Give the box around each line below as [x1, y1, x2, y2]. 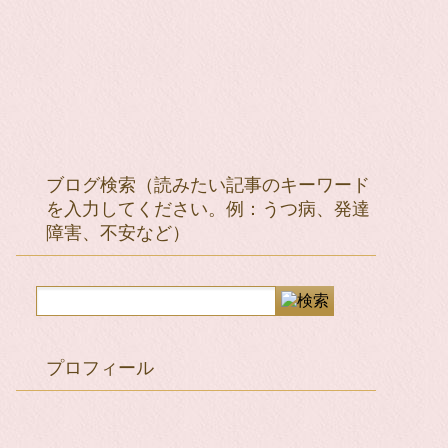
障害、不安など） [46, 223, 190, 243]
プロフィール [46, 358, 154, 378]
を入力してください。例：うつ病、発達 [46, 199, 370, 219]
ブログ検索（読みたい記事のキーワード [46, 175, 370, 195]
